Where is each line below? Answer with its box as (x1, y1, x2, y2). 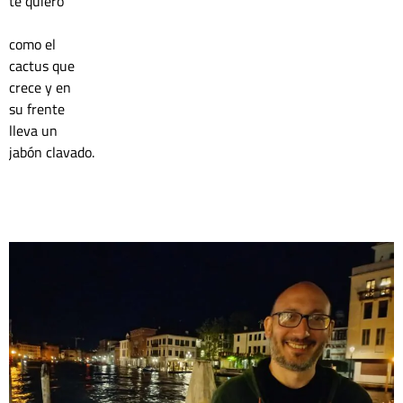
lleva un (9, 120, 61, 141)
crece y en (9, 76, 75, 98)
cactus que (9, 55, 75, 76)
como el (9, 33, 59, 55)
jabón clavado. (9, 141, 94, 163)
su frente (9, 98, 68, 120)
